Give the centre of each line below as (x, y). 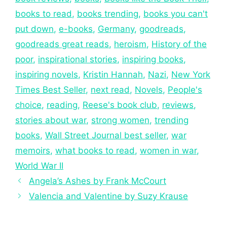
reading (62, 105)
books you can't (176, 13)
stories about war (51, 120)
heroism (130, 44)
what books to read (95, 150)
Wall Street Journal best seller (106, 135)
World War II (39, 165)
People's (185, 89)
